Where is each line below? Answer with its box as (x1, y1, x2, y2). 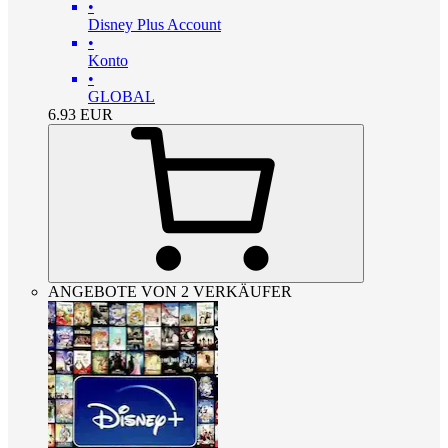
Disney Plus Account (88, 16, 221, 34)
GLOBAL (88, 88, 155, 106)
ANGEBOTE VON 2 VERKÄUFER (48, 283, 292, 301)
